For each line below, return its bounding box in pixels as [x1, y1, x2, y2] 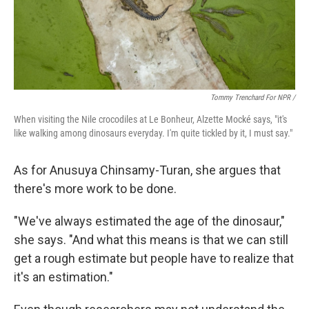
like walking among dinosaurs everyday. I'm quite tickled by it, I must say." [14, 128, 292, 139]
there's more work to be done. [14, 181, 177, 196]
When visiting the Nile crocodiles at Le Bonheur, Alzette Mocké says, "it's [14, 114, 287, 125]
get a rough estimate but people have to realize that [14, 251, 294, 266]
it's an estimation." [14, 270, 113, 284]
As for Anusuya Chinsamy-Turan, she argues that [14, 163, 281, 177]
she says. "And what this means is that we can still [14, 232, 288, 247]
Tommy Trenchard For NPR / [210, 93, 295, 102]
